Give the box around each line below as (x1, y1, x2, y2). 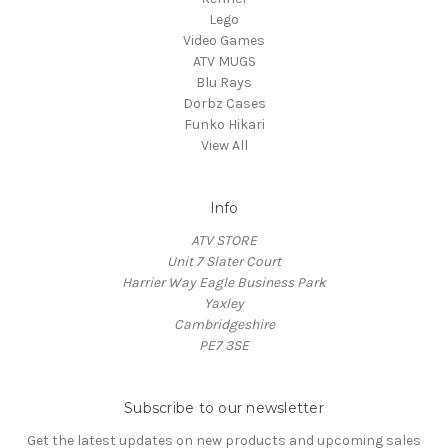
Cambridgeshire (173, 315, 275, 333)
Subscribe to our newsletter (124, 398, 324, 417)
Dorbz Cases (182, 94, 266, 112)
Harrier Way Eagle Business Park (122, 273, 326, 291)
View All (200, 136, 248, 154)
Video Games (183, 31, 265, 49)
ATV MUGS (192, 52, 256, 70)
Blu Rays (196, 73, 252, 91)
